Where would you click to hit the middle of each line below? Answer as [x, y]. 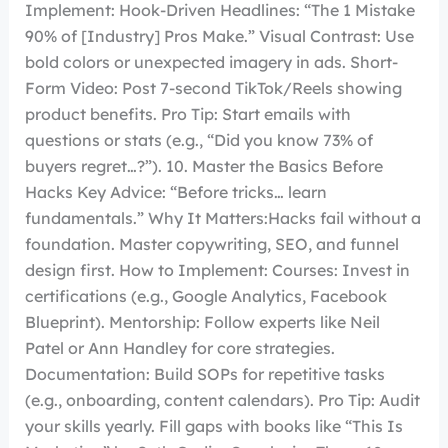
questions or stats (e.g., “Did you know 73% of [198, 140]
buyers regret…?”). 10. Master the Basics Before [203, 166]
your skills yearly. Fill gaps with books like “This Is [213, 426]
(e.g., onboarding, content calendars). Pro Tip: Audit [222, 400]
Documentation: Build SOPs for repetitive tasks [204, 374]
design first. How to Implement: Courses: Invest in [217, 270]
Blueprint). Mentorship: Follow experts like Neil [202, 322]
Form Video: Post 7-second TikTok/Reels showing [213, 88]
